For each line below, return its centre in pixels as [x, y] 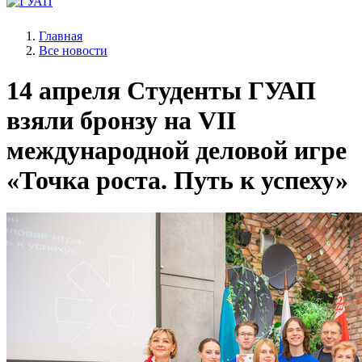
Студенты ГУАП [218, 90]
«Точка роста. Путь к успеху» [177, 180]
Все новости [73, 51]
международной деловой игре [177, 150]
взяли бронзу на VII [121, 120]
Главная [61, 36]
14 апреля [63, 90]
